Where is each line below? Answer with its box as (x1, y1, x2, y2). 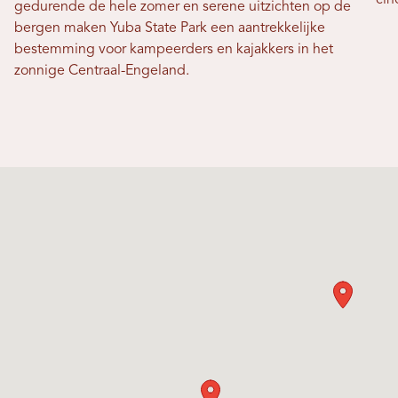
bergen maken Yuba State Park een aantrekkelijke (14, 20, 325, 36)
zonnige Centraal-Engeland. (14, 63, 189, 78)
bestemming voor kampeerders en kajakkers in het (14, 42, 333, 57)
